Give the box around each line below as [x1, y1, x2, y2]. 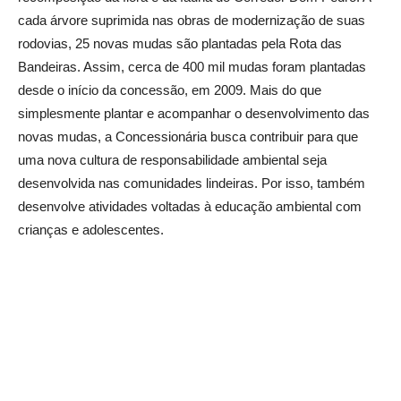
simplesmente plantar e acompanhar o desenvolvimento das [18, 106, 370, 122]
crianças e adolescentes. [18, 222, 164, 238]
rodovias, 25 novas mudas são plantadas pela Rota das [18, 36, 342, 52]
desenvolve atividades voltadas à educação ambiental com [18, 199, 362, 215]
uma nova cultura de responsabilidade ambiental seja [18, 152, 327, 168]
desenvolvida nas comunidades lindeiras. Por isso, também [18, 175, 365, 192]
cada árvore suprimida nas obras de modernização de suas [18, 13, 365, 29]
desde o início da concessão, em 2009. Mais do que [18, 82, 321, 98]
